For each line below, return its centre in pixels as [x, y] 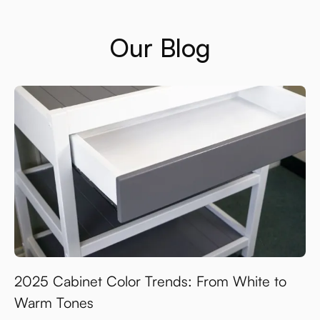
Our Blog [160, 48]
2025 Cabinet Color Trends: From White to [150, 281]
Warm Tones [54, 302]
